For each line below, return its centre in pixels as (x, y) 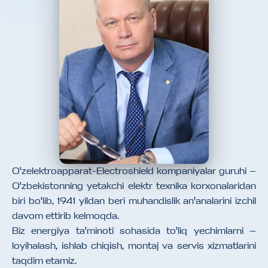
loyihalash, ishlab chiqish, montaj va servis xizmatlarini (134, 246)
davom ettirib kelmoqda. (66, 216)
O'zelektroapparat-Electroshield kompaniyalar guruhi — (134, 171)
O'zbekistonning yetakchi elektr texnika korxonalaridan (134, 186)
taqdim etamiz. (44, 261)
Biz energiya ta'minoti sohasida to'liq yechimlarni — (134, 231)
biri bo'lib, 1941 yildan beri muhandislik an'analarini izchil (134, 201)
